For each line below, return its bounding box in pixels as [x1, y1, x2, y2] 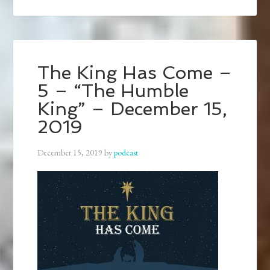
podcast [114, 147, 139, 159]
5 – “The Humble [37, 80, 189, 102]
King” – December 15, [37, 98, 228, 120]
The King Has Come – [37, 62, 233, 84]
